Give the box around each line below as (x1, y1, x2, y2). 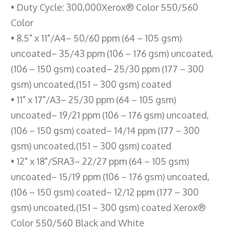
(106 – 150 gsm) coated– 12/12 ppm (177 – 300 (11, 186, 199, 198)
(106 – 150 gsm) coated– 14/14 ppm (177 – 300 (11, 124, 200, 136)
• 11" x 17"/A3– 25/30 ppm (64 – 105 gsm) (11, 93, 176, 105)
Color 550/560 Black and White (11, 217, 144, 228)
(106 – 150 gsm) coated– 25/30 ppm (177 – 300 (11, 63, 204, 74)
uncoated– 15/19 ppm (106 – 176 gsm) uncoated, (11, 170, 209, 182)
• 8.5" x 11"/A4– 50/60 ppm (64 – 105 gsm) (11, 32, 182, 44)
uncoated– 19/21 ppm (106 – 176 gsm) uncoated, (11, 109, 209, 121)
